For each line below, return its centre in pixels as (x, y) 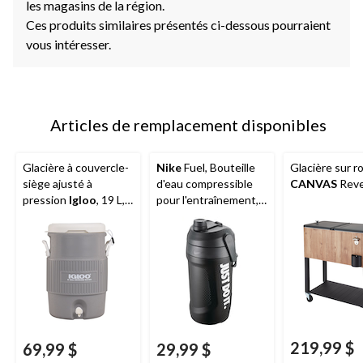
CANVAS (314, 183)
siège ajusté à (58, 183)
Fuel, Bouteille (218, 167)
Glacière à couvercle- (76, 167)
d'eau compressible (205, 183)
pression (46, 199)
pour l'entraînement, (207, 199)
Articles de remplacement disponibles (188, 124)
